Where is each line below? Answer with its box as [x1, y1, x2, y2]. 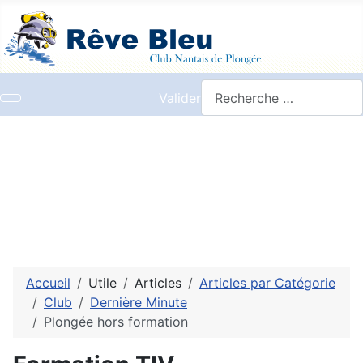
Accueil [26, 275, 70, 292]
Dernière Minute [90, 294, 187, 311]
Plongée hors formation [44, 314, 188, 331]
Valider [159, 89, 201, 106]
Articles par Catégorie [199, 275, 335, 292]
